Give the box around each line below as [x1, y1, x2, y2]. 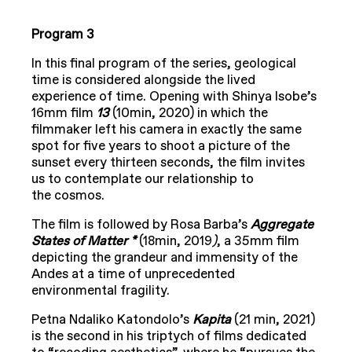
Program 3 [31, 26, 94, 44]
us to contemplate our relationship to [31, 170, 254, 189]
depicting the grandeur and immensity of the [31, 249, 298, 267]
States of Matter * [31, 233, 139, 251]
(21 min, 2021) [234, 311, 315, 329]
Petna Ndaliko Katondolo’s [31, 311, 192, 329]
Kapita [192, 311, 234, 329]
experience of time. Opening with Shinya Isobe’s [31, 88, 317, 106]
